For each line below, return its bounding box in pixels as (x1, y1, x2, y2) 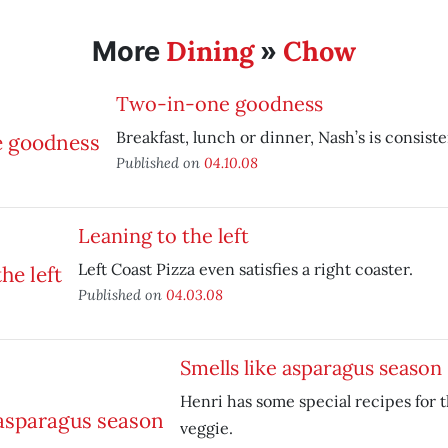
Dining (165, 34, 254, 68)
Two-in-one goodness (115, 91, 323, 116)
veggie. (179, 418, 233, 438)
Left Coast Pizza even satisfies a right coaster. (77, 259, 413, 279)
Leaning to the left (77, 223, 249, 248)
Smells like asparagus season (179, 355, 442, 380)
